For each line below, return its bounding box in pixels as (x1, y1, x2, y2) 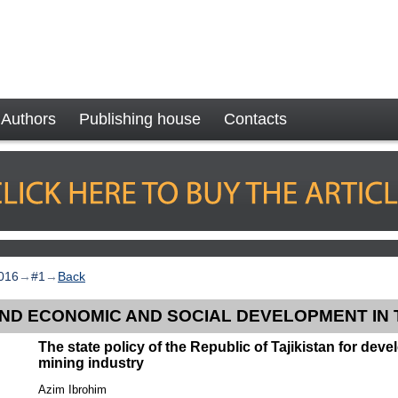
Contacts (224, 110, 287, 128)
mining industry (38, 354, 145, 370)
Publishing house (79, 110, 201, 128)
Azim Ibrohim (38, 382, 107, 396)
